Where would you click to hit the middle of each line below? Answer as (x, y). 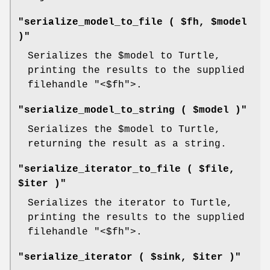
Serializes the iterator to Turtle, (130, 203)
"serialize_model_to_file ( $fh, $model (133, 23)
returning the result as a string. (127, 144)
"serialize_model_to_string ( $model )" (133, 111)
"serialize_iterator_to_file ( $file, (127, 170)
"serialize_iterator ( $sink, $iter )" (130, 258)
